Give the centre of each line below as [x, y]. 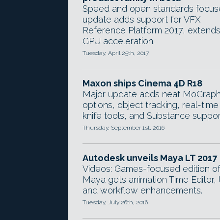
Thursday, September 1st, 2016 [124, 128]
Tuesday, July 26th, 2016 [115, 202]
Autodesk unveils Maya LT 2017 [150, 158]
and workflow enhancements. [142, 190]
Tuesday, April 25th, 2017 [116, 53]
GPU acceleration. [119, 41]
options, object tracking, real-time [151, 105]
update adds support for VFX [141, 19]
